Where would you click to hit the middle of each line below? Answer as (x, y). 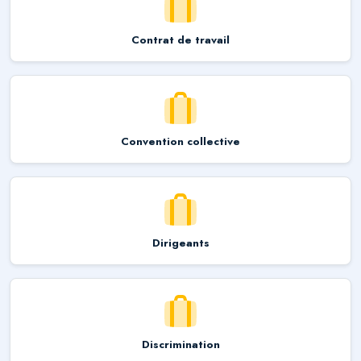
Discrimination (180, 344)
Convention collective (180, 141)
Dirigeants (180, 243)
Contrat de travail (180, 39)
